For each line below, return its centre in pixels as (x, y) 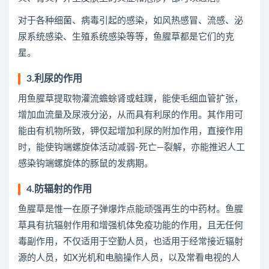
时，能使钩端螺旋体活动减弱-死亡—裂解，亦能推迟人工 (131, 147)
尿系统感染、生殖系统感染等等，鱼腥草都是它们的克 (126, 37)
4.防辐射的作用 (59, 189)
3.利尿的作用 (54, 79)
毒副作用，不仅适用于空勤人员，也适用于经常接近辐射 (131, 242)
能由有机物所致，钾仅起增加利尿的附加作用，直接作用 (131, 131)
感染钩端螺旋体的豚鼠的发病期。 (86, 164)
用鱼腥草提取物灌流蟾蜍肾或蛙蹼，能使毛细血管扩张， (131, 99)
